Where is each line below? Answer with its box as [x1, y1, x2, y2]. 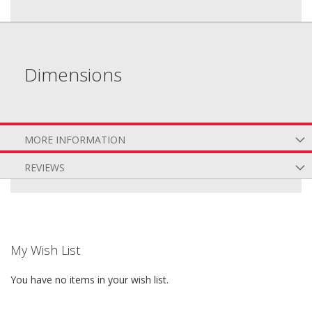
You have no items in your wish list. [10, 273, 169, 286]
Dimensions [24, 62, 122, 87]
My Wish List [10, 242, 80, 258]
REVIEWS [24, 161, 65, 174]
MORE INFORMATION [24, 133, 125, 146]
